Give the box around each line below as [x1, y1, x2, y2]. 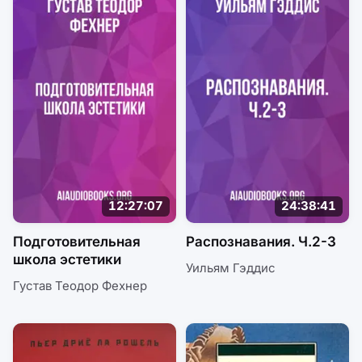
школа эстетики [13, 250, 121, 267]
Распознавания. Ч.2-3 [186, 233, 336, 250]
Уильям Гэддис [186, 259, 276, 276]
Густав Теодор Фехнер [13, 277, 147, 293]
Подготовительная [13, 233, 141, 250]
